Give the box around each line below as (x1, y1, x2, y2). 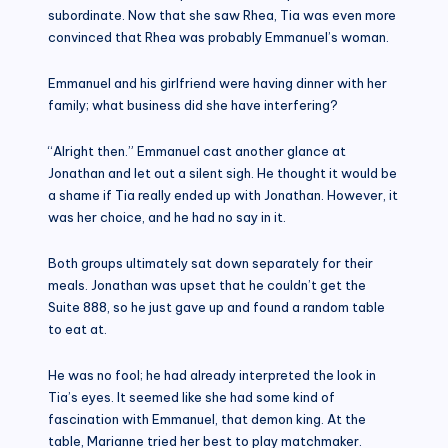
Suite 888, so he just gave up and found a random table (48, 298, 385, 315)
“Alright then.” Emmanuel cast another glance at (48, 142, 346, 159)
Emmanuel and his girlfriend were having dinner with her (48, 74, 387, 91)
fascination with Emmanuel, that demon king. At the (48, 410, 366, 427)
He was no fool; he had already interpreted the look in (48, 366, 376, 383)
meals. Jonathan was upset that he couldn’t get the (48, 276, 366, 293)
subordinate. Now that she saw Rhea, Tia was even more (48, 6, 396, 23)
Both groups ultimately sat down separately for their (48, 254, 373, 271)
